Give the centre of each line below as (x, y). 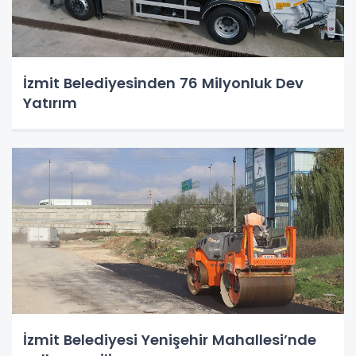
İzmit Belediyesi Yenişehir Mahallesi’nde (170, 339)
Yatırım (50, 103)
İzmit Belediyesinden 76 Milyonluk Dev (163, 83)
